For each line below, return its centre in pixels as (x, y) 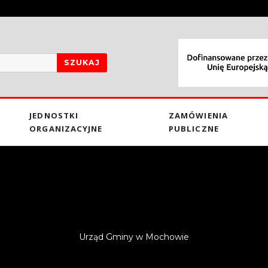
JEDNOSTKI (54, 115)
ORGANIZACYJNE (66, 128)
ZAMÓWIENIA (198, 115)
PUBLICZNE (194, 128)
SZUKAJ (82, 63)
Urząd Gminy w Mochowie (134, 237)
